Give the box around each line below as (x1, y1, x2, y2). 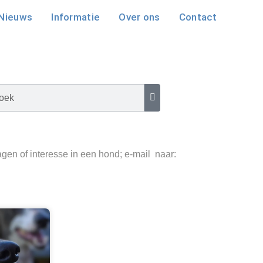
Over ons (119, 11, 160, 23)
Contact (178, 11, 217, 23)
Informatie (51, 11, 100, 23)
